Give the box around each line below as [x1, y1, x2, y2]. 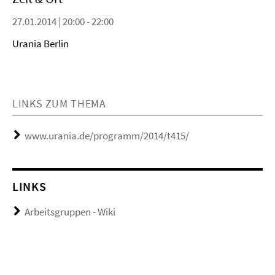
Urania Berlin [12, 37, 69, 50]
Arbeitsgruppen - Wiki [25, 205, 115, 219]
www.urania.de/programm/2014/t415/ [25, 129, 189, 142]
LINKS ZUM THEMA [12, 96, 106, 110]
